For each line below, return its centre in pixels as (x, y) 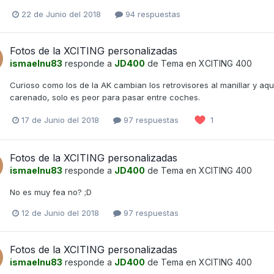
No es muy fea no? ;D (51, 192)
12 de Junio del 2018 (60, 213)
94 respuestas (152, 14)
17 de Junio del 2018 (60, 120)
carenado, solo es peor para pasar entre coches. (105, 98)
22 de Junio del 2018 (61, 14)
